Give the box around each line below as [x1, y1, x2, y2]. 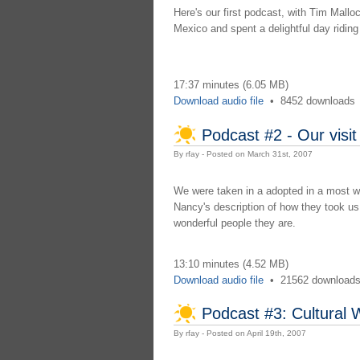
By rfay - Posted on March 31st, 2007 [173, 149, 313, 159]
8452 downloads [280, 95, 355, 108]
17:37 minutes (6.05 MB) [173, 79, 288, 92]
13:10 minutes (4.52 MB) [173, 257, 288, 270]
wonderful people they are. [173, 217, 296, 230]
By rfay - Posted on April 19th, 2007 [173, 328, 306, 337]
